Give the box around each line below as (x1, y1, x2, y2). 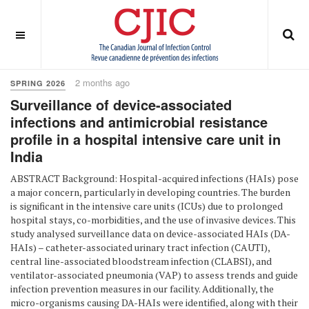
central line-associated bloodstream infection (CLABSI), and (10, 255, 272, 268)
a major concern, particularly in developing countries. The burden (10, 186, 290, 199)
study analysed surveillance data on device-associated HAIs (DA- (10, 227, 290, 240)
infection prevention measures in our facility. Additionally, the (10, 282, 274, 295)
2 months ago (75, 76, 130, 89)
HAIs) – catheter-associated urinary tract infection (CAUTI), (10, 241, 270, 254)
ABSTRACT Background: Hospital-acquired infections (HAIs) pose (10, 172, 299, 185)
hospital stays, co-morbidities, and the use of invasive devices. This (10, 213, 296, 226)
